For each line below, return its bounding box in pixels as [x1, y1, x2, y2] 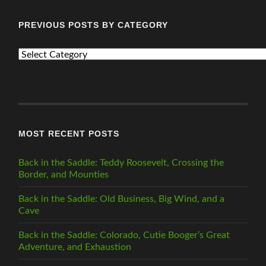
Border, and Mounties [18, 170, 109, 180]
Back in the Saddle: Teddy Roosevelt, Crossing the [18, 158, 224, 168]
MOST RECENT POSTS [18, 129, 120, 139]
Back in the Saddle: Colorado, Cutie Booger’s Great [18, 230, 230, 240]
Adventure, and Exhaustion [18, 242, 132, 252]
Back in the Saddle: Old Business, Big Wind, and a [18, 194, 225, 204]
